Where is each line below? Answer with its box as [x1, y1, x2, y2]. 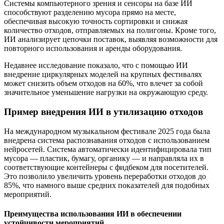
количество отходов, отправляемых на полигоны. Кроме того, [4, 26, 216, 35]
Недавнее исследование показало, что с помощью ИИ [4, 61, 188, 70]
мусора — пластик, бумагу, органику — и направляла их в [4, 153, 204, 162]
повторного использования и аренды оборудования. [4, 44, 182, 53]
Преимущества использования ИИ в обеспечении [4, 209, 181, 218]
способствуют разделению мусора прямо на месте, [4, 8, 176, 17]
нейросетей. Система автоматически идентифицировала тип [4, 144, 211, 153]
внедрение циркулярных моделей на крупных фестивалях [4, 70, 202, 79]
